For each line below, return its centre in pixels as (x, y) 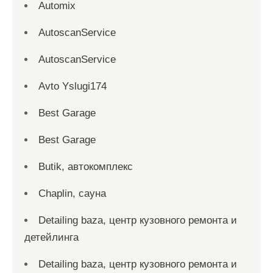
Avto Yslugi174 (73, 87)
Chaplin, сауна (72, 194)
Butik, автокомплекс (86, 167)
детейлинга (51, 238)
